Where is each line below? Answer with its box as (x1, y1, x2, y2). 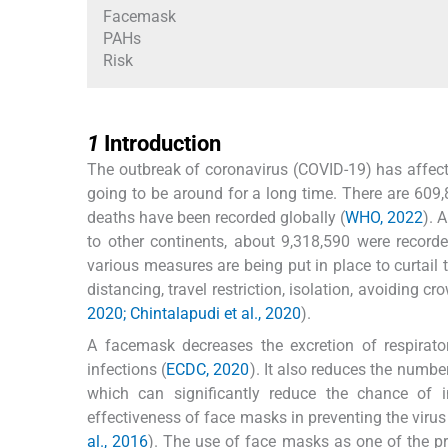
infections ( (87, 360, 167, 380)
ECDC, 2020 (166, 360, 250, 380)
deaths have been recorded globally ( (87, 208, 346, 228)
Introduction (104, 131, 221, 157)
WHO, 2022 (345, 208, 424, 228)
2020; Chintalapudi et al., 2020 (87, 304, 301, 324)
